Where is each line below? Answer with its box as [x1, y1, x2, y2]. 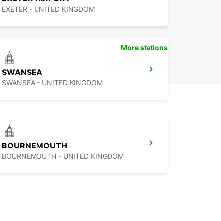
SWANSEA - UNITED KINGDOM [2, 78, 103, 87]
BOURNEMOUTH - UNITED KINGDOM [2, 152, 124, 161]
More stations [121, 43, 168, 52]
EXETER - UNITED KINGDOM [2, 5, 95, 14]
